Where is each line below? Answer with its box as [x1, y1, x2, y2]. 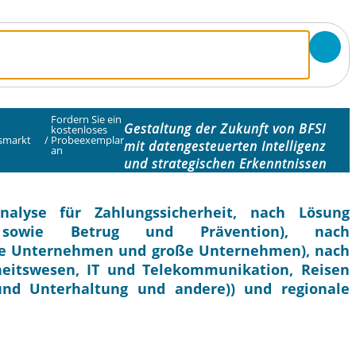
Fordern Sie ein [51, 112, 122, 127]
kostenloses [51, 122, 108, 137]
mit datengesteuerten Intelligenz [124, 137, 327, 156]
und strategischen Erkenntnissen [124, 155, 327, 173]
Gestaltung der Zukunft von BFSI [124, 120, 327, 138]
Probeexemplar [51, 133, 125, 148]
